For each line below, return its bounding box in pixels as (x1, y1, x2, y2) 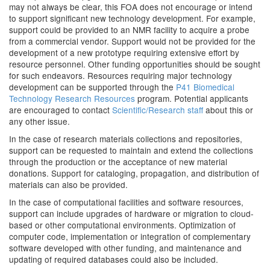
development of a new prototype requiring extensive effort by (9, 46, 239, 58)
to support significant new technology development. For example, (9, 12, 256, 24)
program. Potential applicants (135, 92, 248, 104)
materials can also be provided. (9, 178, 128, 190)
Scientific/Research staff (112, 104, 203, 116)
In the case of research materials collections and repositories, (9, 133, 242, 145)
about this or (203, 104, 253, 116)
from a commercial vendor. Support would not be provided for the (9, 35, 256, 47)
